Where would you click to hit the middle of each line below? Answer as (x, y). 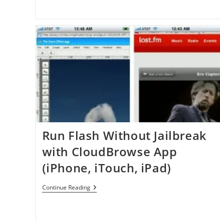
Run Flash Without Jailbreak (124, 136)
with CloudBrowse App (110, 152)
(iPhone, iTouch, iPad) (107, 168)
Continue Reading (66, 188)
